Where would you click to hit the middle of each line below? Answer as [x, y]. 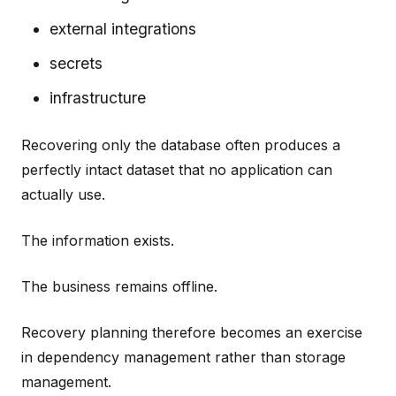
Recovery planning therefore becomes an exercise [192, 332]
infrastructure [98, 97]
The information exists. [98, 240]
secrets [76, 63]
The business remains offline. [119, 286]
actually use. [63, 194]
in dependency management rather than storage [183, 357]
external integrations [123, 28]
